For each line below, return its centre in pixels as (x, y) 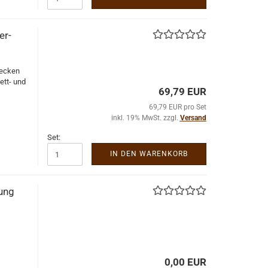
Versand (193, 118)
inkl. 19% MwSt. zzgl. (145, 118)
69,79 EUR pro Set (177, 107)
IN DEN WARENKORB (149, 154)
